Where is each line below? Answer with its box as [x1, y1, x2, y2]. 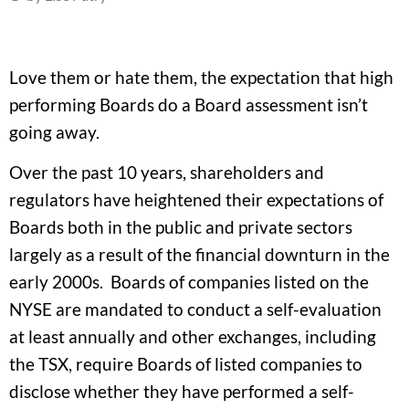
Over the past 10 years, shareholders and [9, 162, 324, 184]
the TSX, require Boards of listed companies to [9, 353, 362, 375]
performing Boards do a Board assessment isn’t [9, 93, 368, 115]
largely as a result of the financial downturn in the [9, 244, 390, 266]
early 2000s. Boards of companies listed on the [9, 271, 369, 293]
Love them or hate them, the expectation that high [9, 66, 393, 88]
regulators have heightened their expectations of [9, 189, 383, 211]
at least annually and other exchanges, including [9, 326, 376, 348]
